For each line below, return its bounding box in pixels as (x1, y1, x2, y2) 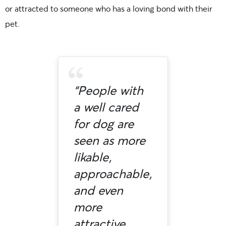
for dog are (73, 116, 134, 132)
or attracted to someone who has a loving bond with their (5, 3, 212, 14)
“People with (73, 82, 143, 99)
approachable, (73, 165, 152, 182)
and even (73, 182, 123, 199)
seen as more (73, 132, 145, 149)
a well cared (73, 99, 139, 116)
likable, (73, 149, 112, 165)
